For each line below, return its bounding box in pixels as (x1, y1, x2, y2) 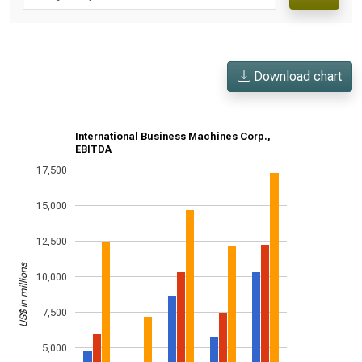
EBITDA (75, 144, 112, 156)
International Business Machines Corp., (75, 131, 271, 143)
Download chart (250, 69, 342, 84)
